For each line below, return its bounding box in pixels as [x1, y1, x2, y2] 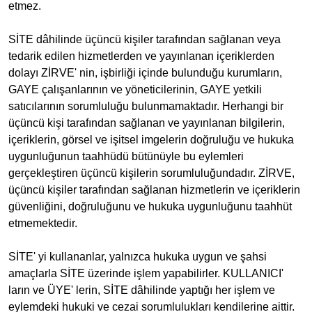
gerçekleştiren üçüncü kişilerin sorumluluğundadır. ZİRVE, [8, 167, 295, 179]
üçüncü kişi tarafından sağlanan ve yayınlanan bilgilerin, [8, 117, 285, 129]
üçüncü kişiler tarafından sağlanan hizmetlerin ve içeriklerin [8, 184, 300, 196]
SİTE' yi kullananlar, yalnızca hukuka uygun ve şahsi [8, 251, 267, 263]
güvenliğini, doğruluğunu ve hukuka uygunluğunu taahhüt [8, 201, 292, 212]
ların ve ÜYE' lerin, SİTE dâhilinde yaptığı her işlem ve [8, 284, 275, 296]
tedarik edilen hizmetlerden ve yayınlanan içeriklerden [8, 50, 274, 62]
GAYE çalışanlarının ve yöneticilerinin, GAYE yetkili [8, 84, 262, 95]
